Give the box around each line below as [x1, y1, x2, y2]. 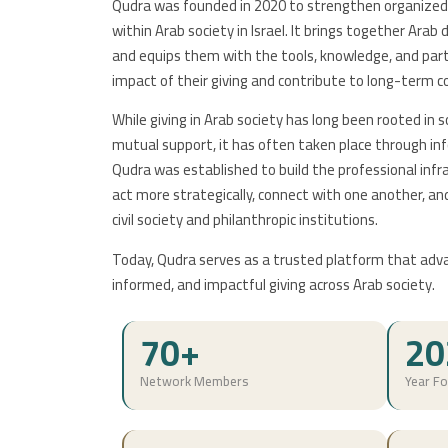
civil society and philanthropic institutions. [112, 205, 378, 235]
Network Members [140, 369, 249, 394]
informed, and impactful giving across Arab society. [112, 269, 435, 299]
